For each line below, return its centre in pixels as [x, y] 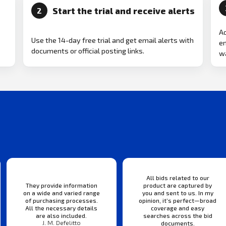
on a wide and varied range [61, 192]
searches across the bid [178, 215]
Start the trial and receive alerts [123, 10]
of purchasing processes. [61, 200]
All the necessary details [62, 208]
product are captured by [178, 185]
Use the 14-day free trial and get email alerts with [112, 40]
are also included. [62, 215]
